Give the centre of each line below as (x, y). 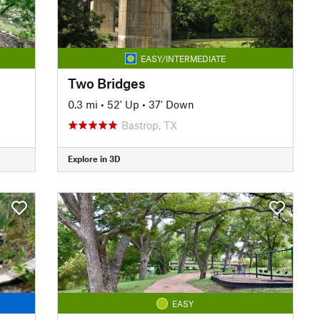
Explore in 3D (94, 159)
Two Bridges (106, 83)
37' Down (171, 104)
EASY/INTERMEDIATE (183, 58)
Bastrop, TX (149, 125)
